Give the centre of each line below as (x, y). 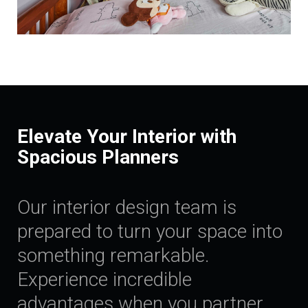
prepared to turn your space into (150, 231)
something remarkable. (113, 255)
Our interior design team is (127, 207)
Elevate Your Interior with (127, 136)
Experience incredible (104, 279)
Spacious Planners (98, 157)
